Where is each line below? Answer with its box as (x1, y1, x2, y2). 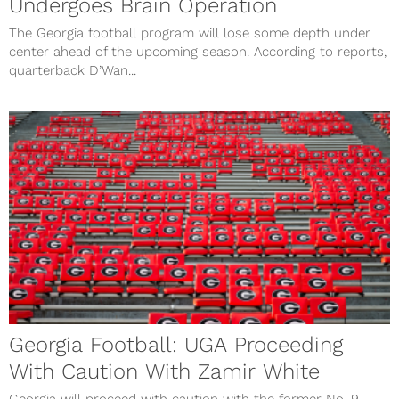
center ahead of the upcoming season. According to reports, (9, 43, 387, 60)
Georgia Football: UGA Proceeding (9, 332, 343, 358)
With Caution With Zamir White (9, 359, 320, 385)
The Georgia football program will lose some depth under (9, 24, 370, 41)
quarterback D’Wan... (9, 61, 136, 78)
